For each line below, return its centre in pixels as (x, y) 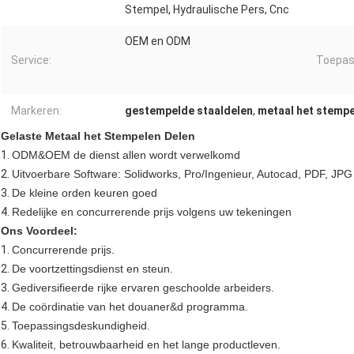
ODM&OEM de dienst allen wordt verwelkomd (126, 155)
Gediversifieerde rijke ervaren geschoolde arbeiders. (143, 288)
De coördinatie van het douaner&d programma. (130, 307)
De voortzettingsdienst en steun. (92, 269)
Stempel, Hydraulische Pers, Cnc (207, 10)
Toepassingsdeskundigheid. (81, 326)
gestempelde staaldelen (189, 111)
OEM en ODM (158, 41)
